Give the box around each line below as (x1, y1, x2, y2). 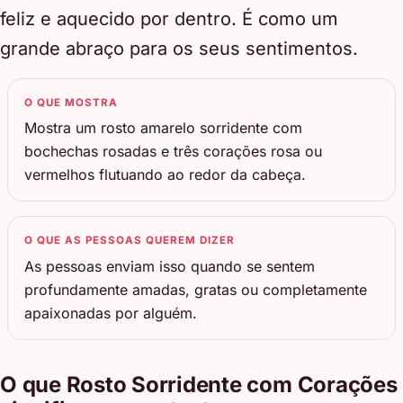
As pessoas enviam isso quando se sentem (24, 256, 316, 275)
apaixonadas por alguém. (24, 303, 198, 322)
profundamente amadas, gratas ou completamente (24, 280, 368, 299)
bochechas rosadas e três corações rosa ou (24, 142, 323, 161)
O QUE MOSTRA (24, 95, 119, 109)
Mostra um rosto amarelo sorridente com (24, 119, 303, 138)
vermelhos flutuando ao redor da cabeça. (24, 166, 307, 184)
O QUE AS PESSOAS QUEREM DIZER (24, 234, 236, 247)
